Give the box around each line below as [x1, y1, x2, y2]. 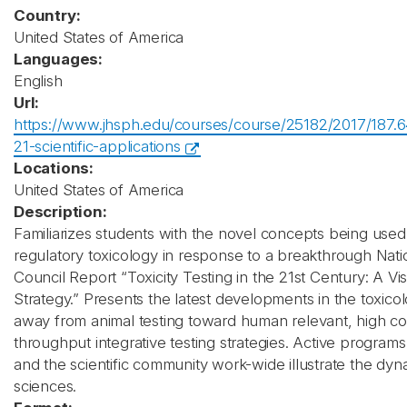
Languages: [14, 50, 103, 68]
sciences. [14, 377, 77, 395]
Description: [14, 203, 107, 221]
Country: [14, 6, 81, 25]
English [14, 72, 63, 90]
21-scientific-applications [14, 137, 181, 155]
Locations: [14, 159, 94, 177]
